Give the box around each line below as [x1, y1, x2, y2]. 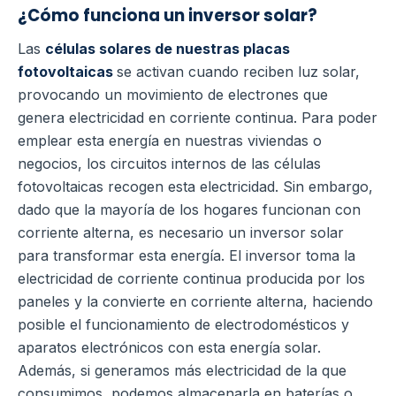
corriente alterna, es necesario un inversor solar [18, 224, 344, 242]
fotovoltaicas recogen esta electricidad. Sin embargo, [18, 178, 373, 196]
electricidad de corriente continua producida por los [18, 270, 365, 288]
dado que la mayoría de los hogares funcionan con [18, 201, 361, 219]
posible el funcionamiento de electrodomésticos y [18, 316, 349, 334]
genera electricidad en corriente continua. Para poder [18, 109, 377, 127]
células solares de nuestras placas [45, 40, 290, 58]
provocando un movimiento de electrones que [18, 86, 328, 104]
